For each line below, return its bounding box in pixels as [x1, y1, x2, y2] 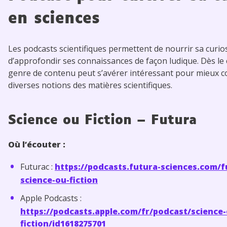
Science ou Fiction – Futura [8, 113, 197, 127]
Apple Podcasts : [20, 192, 82, 204]
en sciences [8, 11, 100, 27]
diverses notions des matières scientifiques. [8, 79, 174, 91]
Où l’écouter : [8, 138, 65, 150]
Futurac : [20, 161, 55, 172]
